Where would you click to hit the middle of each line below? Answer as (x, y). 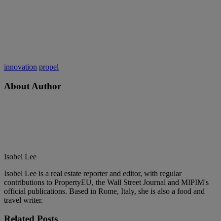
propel (49, 67)
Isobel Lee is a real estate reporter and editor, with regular (93, 173)
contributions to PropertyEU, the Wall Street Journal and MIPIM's (106, 182)
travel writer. (23, 200)
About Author (33, 86)
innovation (20, 67)
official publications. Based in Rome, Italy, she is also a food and (104, 191)
